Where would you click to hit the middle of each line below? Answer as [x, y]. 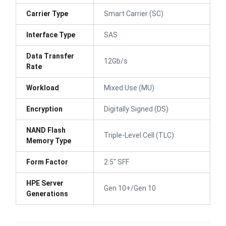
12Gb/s [116, 61]
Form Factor [47, 162]
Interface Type [51, 35]
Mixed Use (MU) [129, 88]
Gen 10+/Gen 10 [130, 188]
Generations [47, 193]
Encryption [44, 109]
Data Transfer [50, 56]
